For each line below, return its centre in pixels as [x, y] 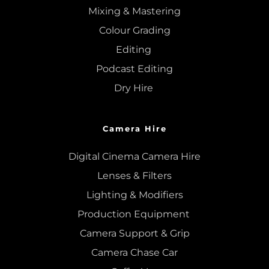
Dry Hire [134, 88]
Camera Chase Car [134, 253]
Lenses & [120, 176]
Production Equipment [134, 214]
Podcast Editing [134, 69]
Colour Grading [134, 31]
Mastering [156, 11]
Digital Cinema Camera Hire [134, 157]
